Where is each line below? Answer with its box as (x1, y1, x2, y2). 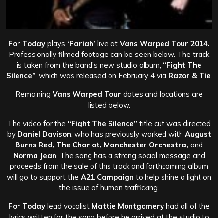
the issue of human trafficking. (59, 182, 159, 192)
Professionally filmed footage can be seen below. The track (9, 49, 209, 59)
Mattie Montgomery (91, 201, 164, 211)
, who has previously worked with (71, 129, 185, 139)
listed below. (88, 100, 130, 109)
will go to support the (7, 172, 81, 182)
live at (95, 38, 120, 48)
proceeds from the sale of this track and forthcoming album (10, 161, 208, 171)
